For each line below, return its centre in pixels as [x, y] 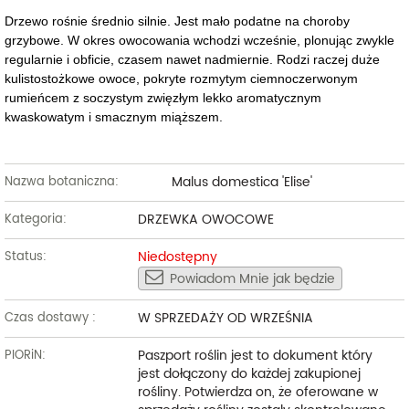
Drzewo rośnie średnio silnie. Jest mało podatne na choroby [177, 21]
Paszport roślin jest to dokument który [255, 355]
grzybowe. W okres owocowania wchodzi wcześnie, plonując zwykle [199, 40]
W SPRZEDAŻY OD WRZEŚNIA [225, 318]
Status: [26, 257]
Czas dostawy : [50, 318]
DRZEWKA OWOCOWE [205, 219]
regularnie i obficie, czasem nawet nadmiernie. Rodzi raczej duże [192, 59]
